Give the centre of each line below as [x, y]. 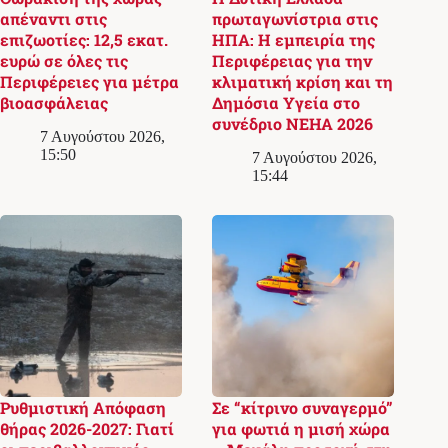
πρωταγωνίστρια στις [295, 18]
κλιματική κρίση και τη [303, 81]
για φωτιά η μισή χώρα [301, 428]
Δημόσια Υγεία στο [286, 102]
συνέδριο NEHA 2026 [293, 123]
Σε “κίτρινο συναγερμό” [303, 407]
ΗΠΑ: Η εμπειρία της [294, 39]
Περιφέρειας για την [292, 60]
